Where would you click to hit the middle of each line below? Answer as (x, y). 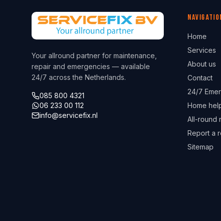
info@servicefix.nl (69, 115)
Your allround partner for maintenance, (94, 55)
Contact (200, 78)
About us (202, 64)
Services (202, 50)
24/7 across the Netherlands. (79, 77)
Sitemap (201, 147)
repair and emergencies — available (91, 66)
